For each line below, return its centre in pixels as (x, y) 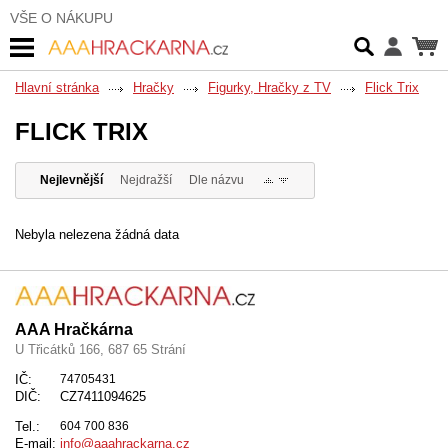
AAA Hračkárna (74, 330)
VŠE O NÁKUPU (61, 18)
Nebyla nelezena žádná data (97, 235)
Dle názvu (216, 180)
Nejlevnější (71, 180)
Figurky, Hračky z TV (269, 87)
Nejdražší (145, 180)
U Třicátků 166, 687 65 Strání (100, 350)
